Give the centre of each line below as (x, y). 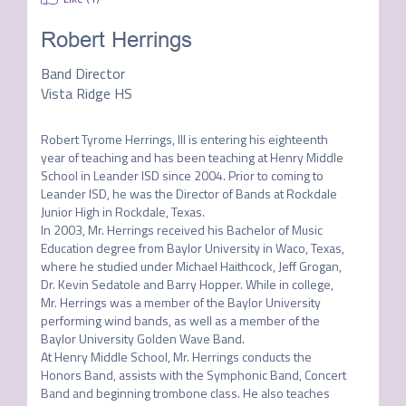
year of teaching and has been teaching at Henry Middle (192, 157)
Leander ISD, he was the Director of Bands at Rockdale (188, 193)
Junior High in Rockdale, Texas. (122, 212)
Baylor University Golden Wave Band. (142, 338)
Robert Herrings (116, 40)
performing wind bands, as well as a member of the (180, 320)
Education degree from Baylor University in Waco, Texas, (192, 248)
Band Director (82, 73)
